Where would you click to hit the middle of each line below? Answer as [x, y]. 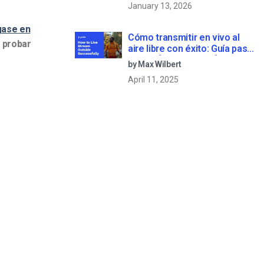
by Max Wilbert [155, 64]
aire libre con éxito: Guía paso [191, 48]
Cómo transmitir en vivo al [184, 37]
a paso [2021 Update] [188, 60]
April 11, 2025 [153, 79]
